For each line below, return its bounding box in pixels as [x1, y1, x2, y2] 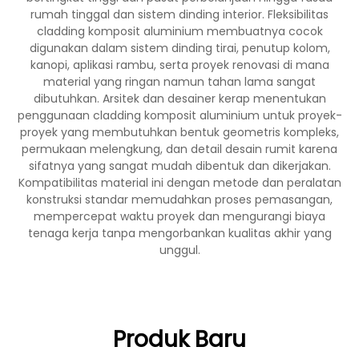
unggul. [159, 242, 200, 258]
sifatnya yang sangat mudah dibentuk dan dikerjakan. [28, 158, 331, 174]
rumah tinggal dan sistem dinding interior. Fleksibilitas [30, 6, 329, 22]
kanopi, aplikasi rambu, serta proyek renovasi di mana [30, 57, 329, 73]
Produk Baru [113, 324, 246, 355]
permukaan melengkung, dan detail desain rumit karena [22, 141, 337, 157]
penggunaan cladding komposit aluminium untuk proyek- [17, 107, 342, 123]
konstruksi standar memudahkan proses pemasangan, [26, 192, 333, 208]
